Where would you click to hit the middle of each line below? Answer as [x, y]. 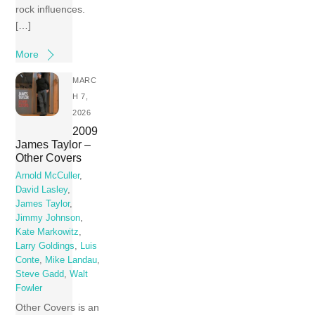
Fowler [29, 288]
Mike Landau [71, 260]
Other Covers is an [58, 308]
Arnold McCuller [48, 175]
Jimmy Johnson [48, 218]
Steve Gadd [40, 274]
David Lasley [42, 189]
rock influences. [51, 9]
